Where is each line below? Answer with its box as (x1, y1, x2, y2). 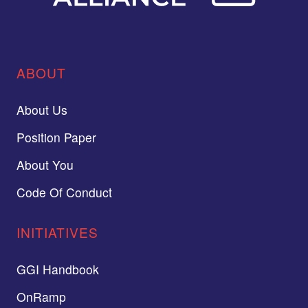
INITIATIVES (16, 223, 98, 242)
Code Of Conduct (16, 184, 112, 201)
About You (16, 156, 74, 174)
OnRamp (16, 288, 66, 306)
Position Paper (16, 129, 96, 146)
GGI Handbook (16, 261, 99, 278)
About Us (16, 101, 67, 119)
